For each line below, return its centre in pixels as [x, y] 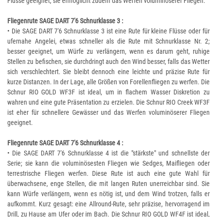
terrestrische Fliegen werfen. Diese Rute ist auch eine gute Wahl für [108, 173]
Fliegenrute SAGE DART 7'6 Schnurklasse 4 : [65, 143]
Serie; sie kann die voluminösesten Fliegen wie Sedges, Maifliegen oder [108, 163]
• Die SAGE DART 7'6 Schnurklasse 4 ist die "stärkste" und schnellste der [108, 153]
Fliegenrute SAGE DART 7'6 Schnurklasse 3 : [65, 21]
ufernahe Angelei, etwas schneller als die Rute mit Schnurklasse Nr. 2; [108, 41]
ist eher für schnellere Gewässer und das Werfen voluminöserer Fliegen [108, 112]
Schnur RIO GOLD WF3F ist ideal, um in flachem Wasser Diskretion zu [108, 92]
